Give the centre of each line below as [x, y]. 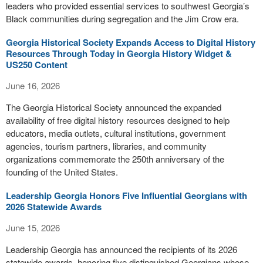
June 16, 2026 [33, 85]
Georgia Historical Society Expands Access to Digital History [131, 42]
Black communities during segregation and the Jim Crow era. [122, 18]
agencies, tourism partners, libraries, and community [106, 146]
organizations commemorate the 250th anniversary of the [115, 159]
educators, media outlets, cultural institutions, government [116, 133]
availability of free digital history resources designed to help [118, 120]
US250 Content [37, 65]
